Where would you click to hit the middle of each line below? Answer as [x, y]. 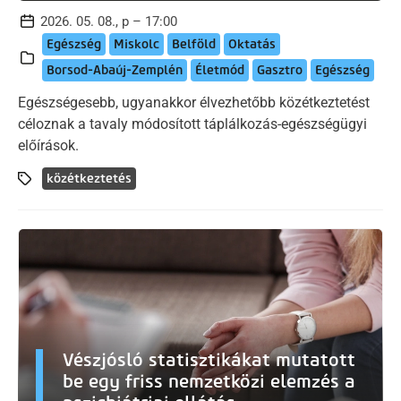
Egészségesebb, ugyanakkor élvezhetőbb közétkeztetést [194, 102]
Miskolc [137, 44]
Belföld [194, 44]
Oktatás [252, 44]
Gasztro [280, 70]
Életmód [220, 70]
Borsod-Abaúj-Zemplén [115, 70]
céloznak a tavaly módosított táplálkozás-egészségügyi [192, 124]
